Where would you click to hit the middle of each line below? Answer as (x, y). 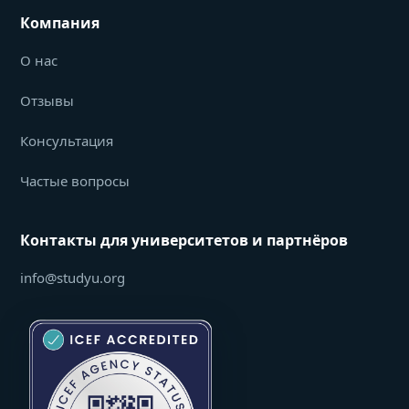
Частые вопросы (75, 181)
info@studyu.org (73, 278)
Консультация (67, 141)
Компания (60, 23)
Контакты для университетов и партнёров (184, 240)
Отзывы (47, 100)
